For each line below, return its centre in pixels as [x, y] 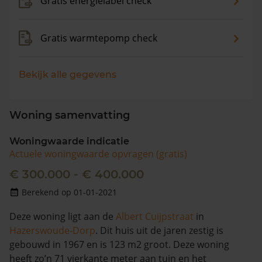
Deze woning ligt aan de [63, 216]
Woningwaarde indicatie [69, 141]
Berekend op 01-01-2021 [69, 192]
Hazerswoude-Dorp [52, 230]
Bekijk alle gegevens [68, 75]
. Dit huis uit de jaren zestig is [159, 230]
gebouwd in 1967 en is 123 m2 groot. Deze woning [119, 244]
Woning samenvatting [70, 115]
